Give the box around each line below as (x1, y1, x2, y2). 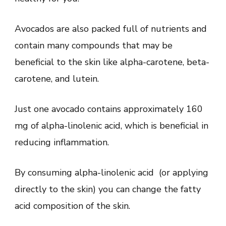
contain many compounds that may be (15, 39, 173, 51)
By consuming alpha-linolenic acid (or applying (15, 166, 208, 179)
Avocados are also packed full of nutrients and (15, 22, 207, 35)
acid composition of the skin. (15, 199, 130, 212)
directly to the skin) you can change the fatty (15, 183, 201, 195)
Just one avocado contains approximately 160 (15, 102, 203, 115)
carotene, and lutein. (15, 72, 99, 85)
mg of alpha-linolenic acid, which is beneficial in (15, 119, 208, 132)
